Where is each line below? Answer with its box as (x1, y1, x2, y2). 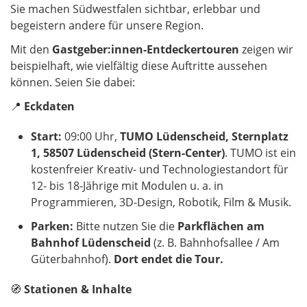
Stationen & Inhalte (24, 282, 132, 297)
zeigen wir (239, 42, 293, 58)
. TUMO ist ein (225, 145, 296, 161)
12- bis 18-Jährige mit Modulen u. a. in (31, 178, 223, 194)
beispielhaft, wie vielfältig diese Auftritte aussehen (10, 58, 267, 74)
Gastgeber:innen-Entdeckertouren (52, 42, 239, 58)
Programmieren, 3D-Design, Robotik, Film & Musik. (31, 195, 294, 210)
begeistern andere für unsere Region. (10, 17, 204, 33)
